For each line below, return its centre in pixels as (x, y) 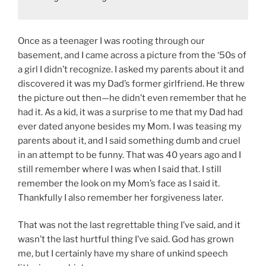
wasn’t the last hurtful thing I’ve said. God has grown (126, 240)
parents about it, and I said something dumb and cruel (129, 140)
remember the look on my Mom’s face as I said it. (119, 183)
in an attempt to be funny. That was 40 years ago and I (129, 155)
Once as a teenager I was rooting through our (111, 41)
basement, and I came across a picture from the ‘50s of (132, 55)
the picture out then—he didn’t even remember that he (132, 98)
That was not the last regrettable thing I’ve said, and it (129, 225)
